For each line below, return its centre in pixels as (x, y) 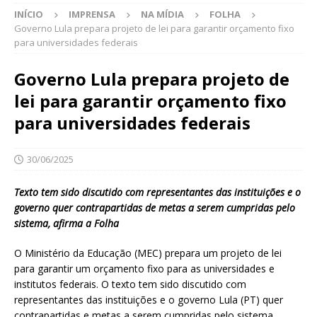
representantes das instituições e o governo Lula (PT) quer (149, 300)
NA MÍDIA (162, 15)
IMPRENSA (92, 15)
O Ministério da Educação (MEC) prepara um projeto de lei (148, 253)
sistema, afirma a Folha (67, 224)
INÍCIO (29, 15)
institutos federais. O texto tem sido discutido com (130, 284)
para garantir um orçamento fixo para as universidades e (144, 269)
